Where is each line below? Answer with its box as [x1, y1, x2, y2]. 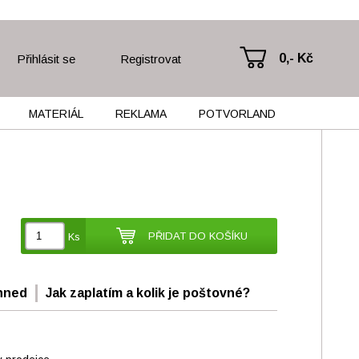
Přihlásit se [16, 51, 75, 66]
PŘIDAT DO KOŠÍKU [147, 230, 248, 242]
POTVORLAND [198, 107, 276, 120]
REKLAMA [115, 107, 167, 120]
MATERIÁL [28, 107, 83, 120]
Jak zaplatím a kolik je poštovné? [45, 286, 250, 300]
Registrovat [120, 51, 182, 66]
